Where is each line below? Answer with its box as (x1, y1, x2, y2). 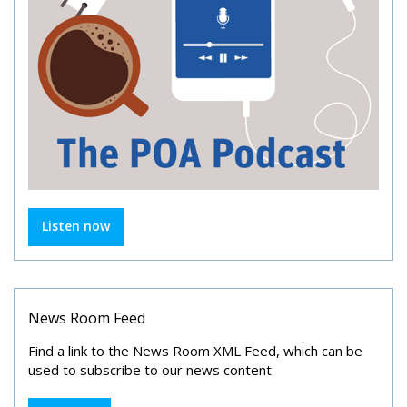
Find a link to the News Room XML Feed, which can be (28, 342, 362, 360)
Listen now (42, 217, 110, 234)
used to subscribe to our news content (28, 361, 272, 379)
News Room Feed (28, 308, 145, 328)
